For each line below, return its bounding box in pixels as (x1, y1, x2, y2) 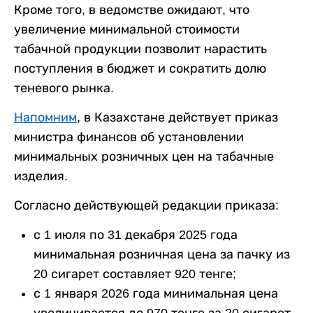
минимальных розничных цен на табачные (14, 150, 274, 163)
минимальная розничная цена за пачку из (34, 247, 290, 261)
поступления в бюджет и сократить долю (14, 61, 266, 75)
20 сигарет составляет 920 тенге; (34, 267, 236, 281)
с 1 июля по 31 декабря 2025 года (34, 228, 238, 242)
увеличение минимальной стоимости (14, 22, 240, 36)
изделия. (14, 169, 68, 183)
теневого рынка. (14, 81, 114, 95)
